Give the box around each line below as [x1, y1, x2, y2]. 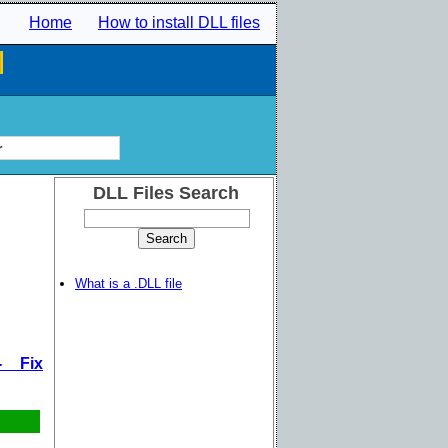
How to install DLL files [98, 14, 260, 31]
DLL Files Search [92, 183, 239, 203]
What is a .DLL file [75, 276, 182, 291]
